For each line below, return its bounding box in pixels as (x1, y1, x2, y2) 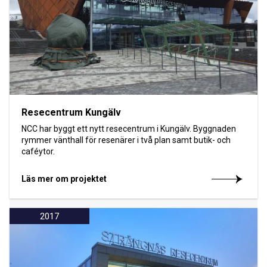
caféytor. (21, 147, 55, 157)
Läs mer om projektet (21, 174, 107, 184)
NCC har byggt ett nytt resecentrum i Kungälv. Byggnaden (21, 124, 236, 134)
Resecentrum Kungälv (21, 107, 121, 119)
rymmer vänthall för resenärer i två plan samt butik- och (21, 135, 231, 145)
